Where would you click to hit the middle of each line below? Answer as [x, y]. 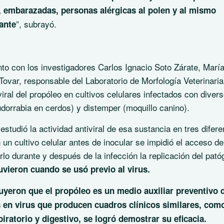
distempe [100, 107]
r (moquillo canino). [153, 107]
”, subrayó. [36, 23]
